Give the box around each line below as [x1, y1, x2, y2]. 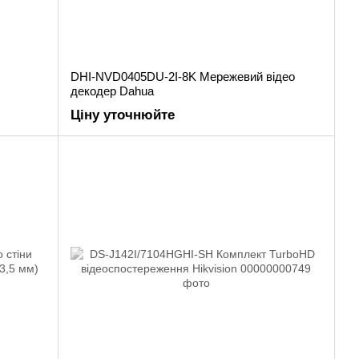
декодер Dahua [71, 84, 154, 98]
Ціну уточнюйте [71, 107, 175, 123]
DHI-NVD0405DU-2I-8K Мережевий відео [71, 70, 295, 83]
